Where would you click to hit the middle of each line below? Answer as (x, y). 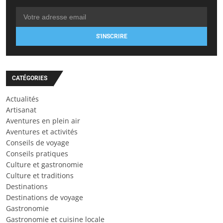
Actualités (22, 99)
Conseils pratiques (37, 153)
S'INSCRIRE (111, 36)
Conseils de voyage (38, 142)
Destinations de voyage (45, 197)
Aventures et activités (42, 131)
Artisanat (21, 110)
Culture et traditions (40, 175)
